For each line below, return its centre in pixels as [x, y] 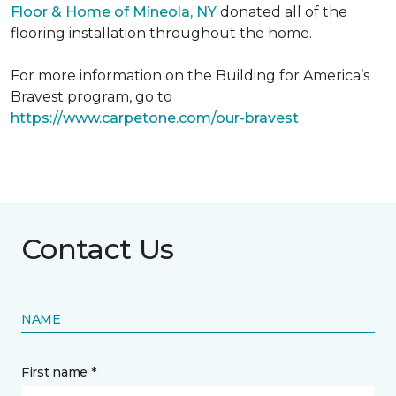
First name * [59, 372]
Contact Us [98, 249]
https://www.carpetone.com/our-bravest [155, 118]
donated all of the [282, 12]
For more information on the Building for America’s [190, 76]
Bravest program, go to [91, 97]
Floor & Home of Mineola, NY [114, 12]
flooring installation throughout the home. [161, 33]
